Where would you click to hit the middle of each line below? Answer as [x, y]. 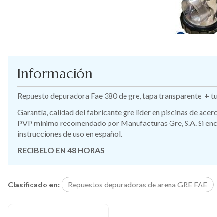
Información [55, 73]
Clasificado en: [34, 184]
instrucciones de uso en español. [70, 133]
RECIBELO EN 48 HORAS [61, 150]
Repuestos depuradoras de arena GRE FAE [138, 184]
